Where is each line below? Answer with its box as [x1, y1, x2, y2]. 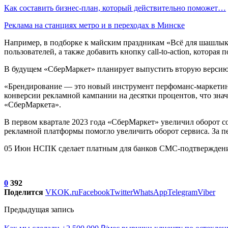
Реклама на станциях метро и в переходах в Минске [4, 20, 185, 30]
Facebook [78, 187, 110, 196]
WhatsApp [133, 187, 167, 196]
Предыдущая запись [4, 205, 74, 214]
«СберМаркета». [4, 100, 61, 109]
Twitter [110, 187, 133, 196]
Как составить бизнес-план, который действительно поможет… [4, 3, 226, 12]
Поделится [4, 187, 43, 196]
